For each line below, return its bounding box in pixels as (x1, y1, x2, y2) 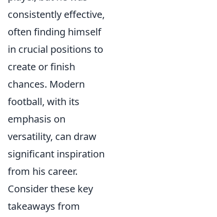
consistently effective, (8, 8, 105, 21)
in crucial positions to (8, 43, 103, 56)
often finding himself (8, 25, 101, 38)
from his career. (8, 165, 77, 178)
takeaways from (8, 200, 80, 213)
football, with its (8, 95, 79, 108)
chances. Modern (8, 77, 85, 91)
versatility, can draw (8, 130, 96, 143)
